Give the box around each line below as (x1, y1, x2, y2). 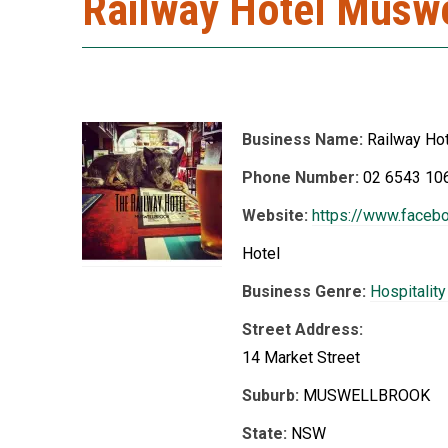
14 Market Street (242, 348, 360, 367)
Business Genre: (242, 282, 366, 301)
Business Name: (242, 130, 363, 149)
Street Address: (242, 320, 363, 339)
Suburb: (242, 386, 299, 405)
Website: (242, 206, 308, 225)
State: (242, 424, 287, 443)
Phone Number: (242, 168, 359, 187)
